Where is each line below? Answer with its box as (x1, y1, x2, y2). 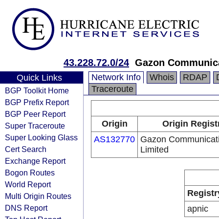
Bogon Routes (5, 168, 55, 177)
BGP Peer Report (5, 109, 66, 118)
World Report (5, 180, 51, 189)
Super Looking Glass (5, 133, 78, 142)
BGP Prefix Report (5, 98, 69, 107)
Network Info (91, 72, 141, 82)
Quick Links (16, 73, 62, 83)
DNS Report (5, 203, 47, 212)
